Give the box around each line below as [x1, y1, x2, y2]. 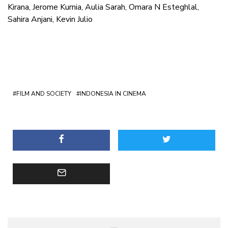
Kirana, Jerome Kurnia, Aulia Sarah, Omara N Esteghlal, [8, 2, 199, 13]
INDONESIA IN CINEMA [80, 90, 146, 98]
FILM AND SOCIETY [16, 90, 71, 98]
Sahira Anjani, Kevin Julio [8, 14, 93, 25]
